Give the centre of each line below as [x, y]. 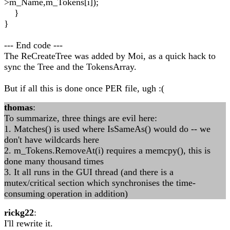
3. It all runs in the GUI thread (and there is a [89, 172]
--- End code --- [33, 45]
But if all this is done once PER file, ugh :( [84, 88]
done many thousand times [54, 161]
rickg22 [19, 213]
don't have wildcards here [52, 140]
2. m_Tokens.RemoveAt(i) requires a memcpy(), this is [107, 150]
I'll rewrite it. [28, 223]
